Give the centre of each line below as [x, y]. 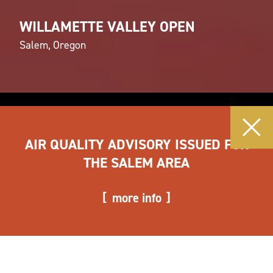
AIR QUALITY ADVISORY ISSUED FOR [136, 144]
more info [136, 198]
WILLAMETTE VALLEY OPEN [107, 27]
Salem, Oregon [53, 45]
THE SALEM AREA [136, 162]
